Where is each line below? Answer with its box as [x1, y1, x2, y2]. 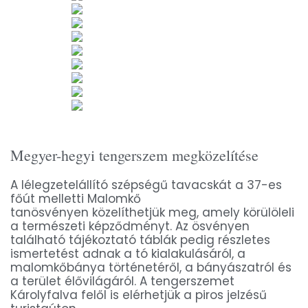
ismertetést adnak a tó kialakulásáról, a [10, 245, 245, 262]
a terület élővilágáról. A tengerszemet [10, 272, 234, 289]
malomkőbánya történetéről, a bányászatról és [10, 258, 291, 276]
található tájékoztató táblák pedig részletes [10, 231, 270, 248]
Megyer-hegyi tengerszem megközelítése [10, 144, 258, 165]
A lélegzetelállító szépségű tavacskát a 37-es [10, 176, 282, 193]
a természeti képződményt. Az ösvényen [10, 217, 250, 234]
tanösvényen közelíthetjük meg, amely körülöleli [10, 203, 294, 221]
